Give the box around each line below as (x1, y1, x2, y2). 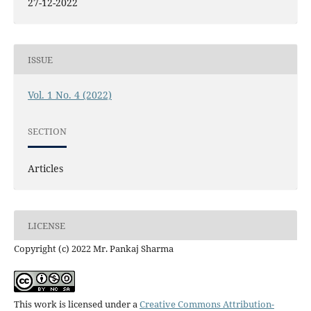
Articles (27, 162, 63, 176)
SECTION (27, 124, 67, 137)
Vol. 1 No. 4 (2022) (27, 88, 112, 102)
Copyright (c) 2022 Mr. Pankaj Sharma (13, 242, 174, 255)
